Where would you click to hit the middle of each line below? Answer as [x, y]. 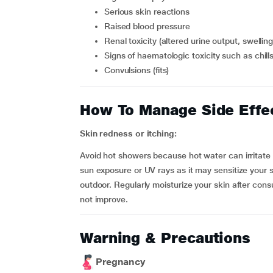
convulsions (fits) [140, 70]
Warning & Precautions [165, 238]
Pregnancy [120, 262]
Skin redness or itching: [128, 133]
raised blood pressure [150, 26]
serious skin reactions [150, 12]
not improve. [104, 199]
